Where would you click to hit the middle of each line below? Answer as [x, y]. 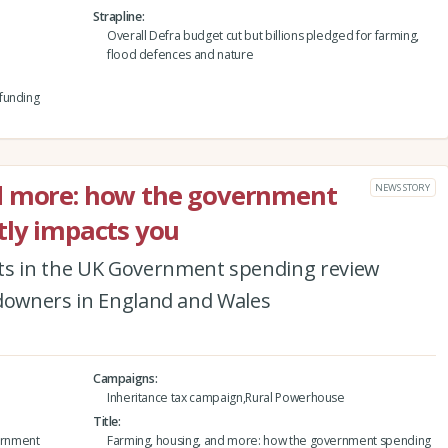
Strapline [117, 16]
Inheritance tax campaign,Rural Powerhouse [225, 397]
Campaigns [123, 378]
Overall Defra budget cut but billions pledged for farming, [262, 35]
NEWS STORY [402, 187]
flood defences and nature [180, 54]
